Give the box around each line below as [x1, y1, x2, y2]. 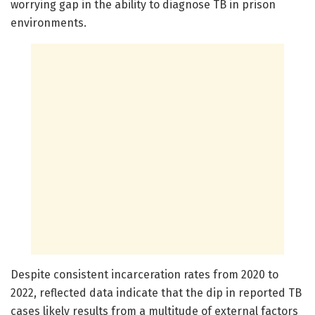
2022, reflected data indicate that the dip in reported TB [11, 285, 302, 300]
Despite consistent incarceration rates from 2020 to [11, 267, 278, 281]
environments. [11, 15, 86, 30]
